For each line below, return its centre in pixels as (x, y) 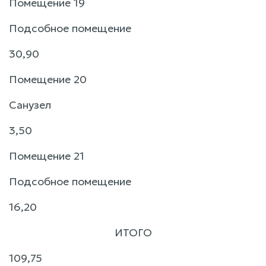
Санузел (30, 104)
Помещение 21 (47, 156)
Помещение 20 (48, 79)
